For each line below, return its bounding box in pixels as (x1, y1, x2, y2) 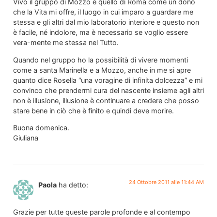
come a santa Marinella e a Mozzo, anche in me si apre (13, 65, 191, 74)
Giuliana (13, 134, 38, 142)
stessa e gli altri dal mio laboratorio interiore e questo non (13, 18, 199, 27)
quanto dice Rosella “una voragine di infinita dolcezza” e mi (13, 76, 202, 84)
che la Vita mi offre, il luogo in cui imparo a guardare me (13, 8, 193, 16)
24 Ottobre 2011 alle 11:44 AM (129, 178, 204, 186)
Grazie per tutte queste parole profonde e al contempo (13, 207, 190, 216)
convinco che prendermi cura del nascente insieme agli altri (13, 86, 204, 94)
